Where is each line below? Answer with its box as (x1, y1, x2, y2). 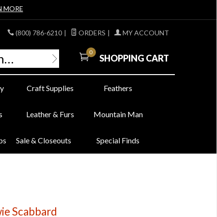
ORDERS (77, 29, 106, 37)
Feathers (104, 83, 133, 93)
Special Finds (96, 136, 140, 145)
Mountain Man (93, 109, 143, 119)
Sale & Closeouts (16, 136, 72, 145)
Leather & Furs (26, 109, 75, 119)
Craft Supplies (27, 83, 74, 93)
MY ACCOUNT (121, 29, 169, 37)
